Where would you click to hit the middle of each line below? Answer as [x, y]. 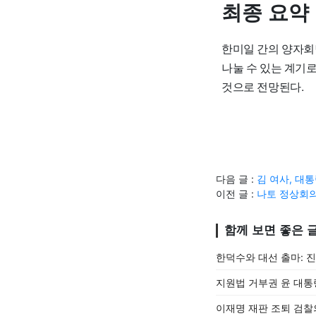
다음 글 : [236, 179]
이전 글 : [236, 194]
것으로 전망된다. [263, 86]
